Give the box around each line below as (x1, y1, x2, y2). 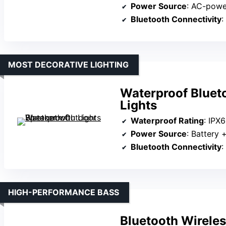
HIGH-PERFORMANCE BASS (8, 187, 119, 197)
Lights (120, 97, 157, 112)
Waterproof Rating (131, 115, 204, 126)
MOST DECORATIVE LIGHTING (8, 59, 129, 70)
